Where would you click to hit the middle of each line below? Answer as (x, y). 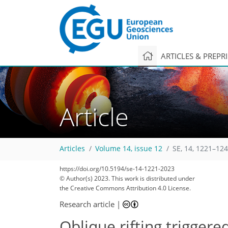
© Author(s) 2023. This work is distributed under (127, 178)
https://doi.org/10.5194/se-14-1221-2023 (117, 169)
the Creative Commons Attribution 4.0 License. (125, 188)
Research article (87, 204)
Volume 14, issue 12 (129, 149)
